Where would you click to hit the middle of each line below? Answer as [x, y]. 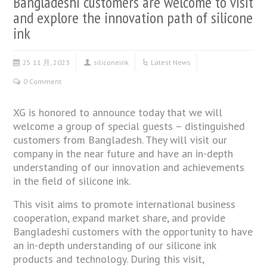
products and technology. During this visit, [109, 259]
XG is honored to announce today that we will [118, 112]
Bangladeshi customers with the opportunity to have [133, 231]
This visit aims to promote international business [125, 204]
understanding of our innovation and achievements [129, 167]
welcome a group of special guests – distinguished [129, 126]
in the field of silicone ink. [72, 181]
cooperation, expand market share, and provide [119, 218]
